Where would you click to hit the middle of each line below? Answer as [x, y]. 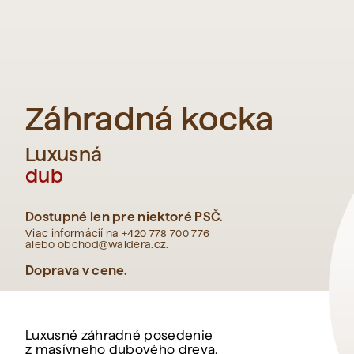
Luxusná [64, 154]
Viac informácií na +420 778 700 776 [118, 233]
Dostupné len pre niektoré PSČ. [124, 217]
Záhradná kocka [150, 119]
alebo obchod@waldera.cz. [97, 244]
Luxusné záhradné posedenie [119, 335]
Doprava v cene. [77, 271]
